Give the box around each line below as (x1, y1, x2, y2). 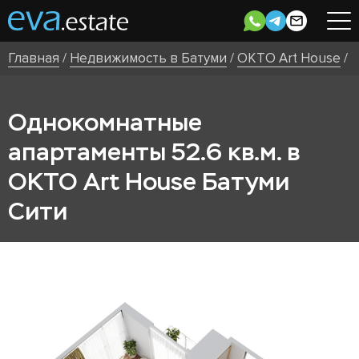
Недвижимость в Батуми (70, 50, 227, 67)
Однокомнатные (8, 107, 202, 137)
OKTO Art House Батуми (8, 167, 289, 196)
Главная (8, 50, 59, 67)
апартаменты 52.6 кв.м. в (8, 137, 300, 167)
